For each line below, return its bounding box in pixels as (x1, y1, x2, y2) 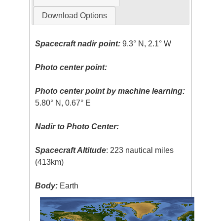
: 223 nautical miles (106, 146, 174, 154)
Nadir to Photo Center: (35, 122, 119, 131)
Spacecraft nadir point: (35, 39, 121, 48)
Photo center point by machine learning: (35, 86, 185, 95)
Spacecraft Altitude (35, 146, 107, 154)
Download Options (41, 11, 107, 20)
